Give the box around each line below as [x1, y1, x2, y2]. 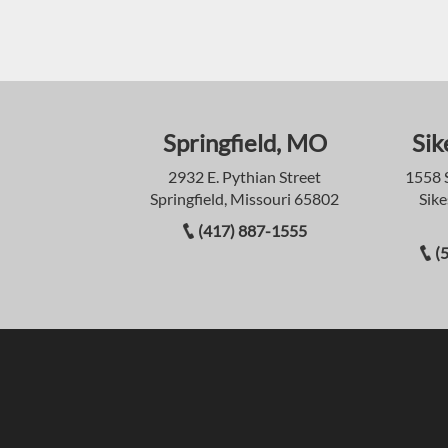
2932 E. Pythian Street [168, 167, 321, 187]
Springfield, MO [162, 128, 327, 158]
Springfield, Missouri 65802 [150, 189, 339, 209]
